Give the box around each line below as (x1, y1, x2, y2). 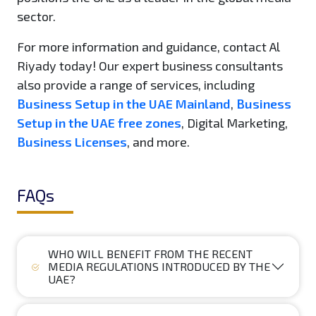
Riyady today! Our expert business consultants (17, 58, 283, 74)
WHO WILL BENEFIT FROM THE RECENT (48, 247, 253, 261)
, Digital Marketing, (181, 115, 288, 131)
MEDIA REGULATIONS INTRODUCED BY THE (48, 260, 271, 274)
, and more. (127, 134, 190, 150)
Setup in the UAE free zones (17, 115, 181, 131)
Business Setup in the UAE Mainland (17, 96, 231, 112)
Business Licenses (17, 134, 127, 150)
